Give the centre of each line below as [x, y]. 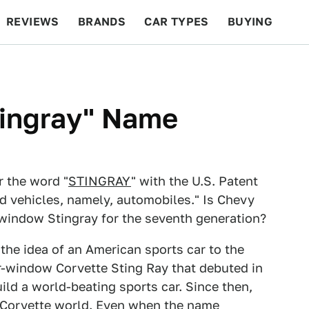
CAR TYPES [177, 22]
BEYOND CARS [55, 66]
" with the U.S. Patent [195, 181]
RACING [137, 66]
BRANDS [102, 22]
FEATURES [259, 66]
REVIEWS [33, 22]
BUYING [250, 22]
